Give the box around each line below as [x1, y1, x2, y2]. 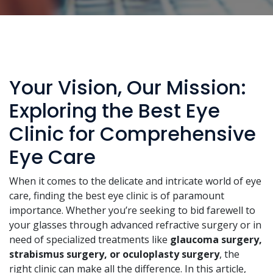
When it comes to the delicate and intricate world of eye [9, 174, 261, 188]
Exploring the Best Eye [9, 97, 220, 125]
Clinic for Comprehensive [9, 120, 256, 148]
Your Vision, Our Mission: [9, 74, 246, 102]
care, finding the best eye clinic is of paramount [9, 189, 224, 203]
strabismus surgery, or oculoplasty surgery [9, 247, 219, 261]
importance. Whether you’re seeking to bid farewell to [9, 204, 255, 218]
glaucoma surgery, [170, 233, 262, 247]
